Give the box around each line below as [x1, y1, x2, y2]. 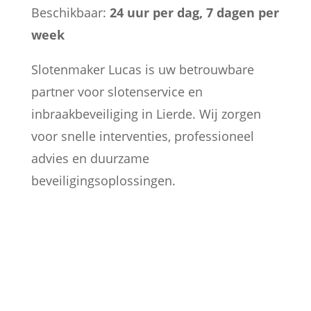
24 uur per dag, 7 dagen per [109, 4, 279, 21]
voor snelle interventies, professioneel [31, 128, 254, 144]
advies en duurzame [31, 150, 149, 167]
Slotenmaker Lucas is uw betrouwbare [31, 61, 254, 78]
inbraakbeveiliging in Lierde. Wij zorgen [31, 106, 261, 122]
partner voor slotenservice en [31, 83, 203, 100]
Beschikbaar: [31, 4, 110, 21]
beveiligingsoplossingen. [31, 172, 176, 189]
